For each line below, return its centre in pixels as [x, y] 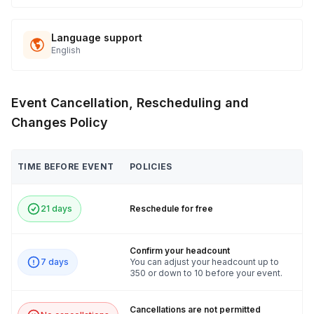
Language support [97, 38]
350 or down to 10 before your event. [206, 273]
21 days [56, 209]
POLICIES [151, 167]
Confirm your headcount [180, 251]
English [66, 50]
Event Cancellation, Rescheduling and [130, 103]
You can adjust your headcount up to [204, 262]
